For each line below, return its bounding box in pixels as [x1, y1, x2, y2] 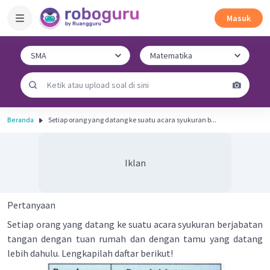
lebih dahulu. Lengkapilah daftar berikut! [7, 247, 173, 259]
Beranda [7, 115, 34, 124]
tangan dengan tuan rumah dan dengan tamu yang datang [7, 233, 263, 245]
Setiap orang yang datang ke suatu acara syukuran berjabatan [7, 218, 263, 230]
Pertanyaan [7, 199, 55, 211]
